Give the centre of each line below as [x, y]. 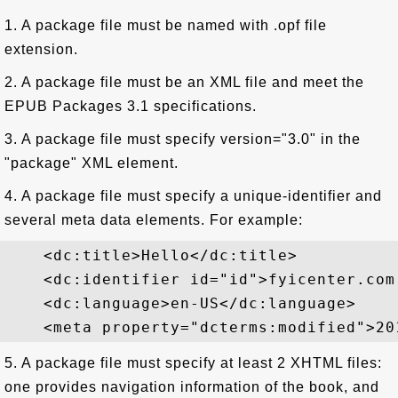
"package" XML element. [92, 163]
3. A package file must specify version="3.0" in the [183, 139]
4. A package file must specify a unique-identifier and [193, 196]
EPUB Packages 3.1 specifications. [131, 106]
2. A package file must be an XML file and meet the [184, 82]
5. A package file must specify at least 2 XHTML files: [193, 363]
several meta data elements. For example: [154, 220]
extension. [41, 49]
